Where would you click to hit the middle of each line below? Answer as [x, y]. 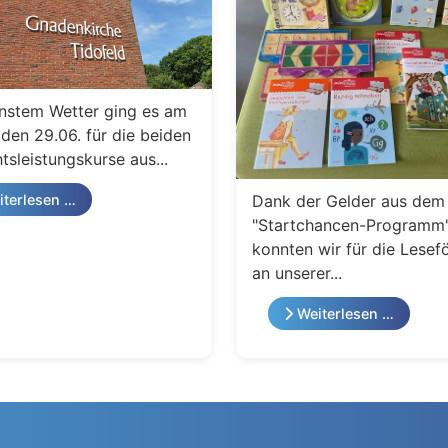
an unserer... [297, 272]
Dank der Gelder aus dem [348, 200]
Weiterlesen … [343, 313]
